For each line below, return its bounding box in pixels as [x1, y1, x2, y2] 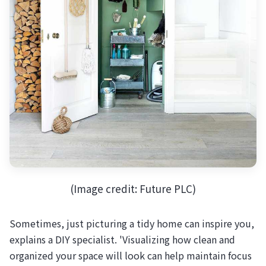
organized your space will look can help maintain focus [9, 248, 252, 262]
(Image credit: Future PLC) [70, 181, 196, 197]
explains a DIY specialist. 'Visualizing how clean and [9, 232, 235, 246]
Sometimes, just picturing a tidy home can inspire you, [9, 216, 254, 230]
